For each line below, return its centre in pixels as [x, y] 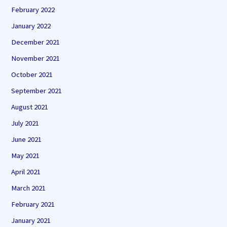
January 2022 [31, 26]
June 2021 [27, 139]
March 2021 [29, 188]
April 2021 [26, 172]
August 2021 [30, 107]
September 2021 [37, 91]
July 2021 [25, 123]
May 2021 [26, 155]
